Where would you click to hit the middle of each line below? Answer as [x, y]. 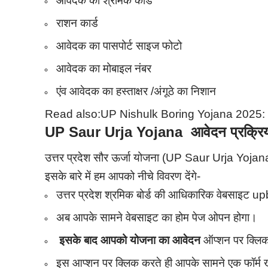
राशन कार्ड [77, 23]
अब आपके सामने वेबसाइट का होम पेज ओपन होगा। [157, 218]
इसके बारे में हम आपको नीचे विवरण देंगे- [123, 176]
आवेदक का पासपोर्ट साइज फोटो [119, 45]
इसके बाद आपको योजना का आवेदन [130, 240]
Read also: [73, 114]
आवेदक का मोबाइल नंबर [104, 68]
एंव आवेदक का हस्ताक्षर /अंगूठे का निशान [136, 91]
